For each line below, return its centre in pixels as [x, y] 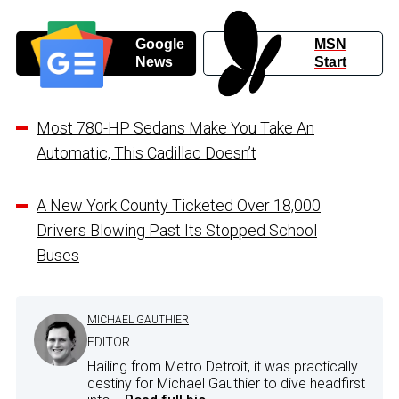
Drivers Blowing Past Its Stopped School [177, 230]
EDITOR [109, 342]
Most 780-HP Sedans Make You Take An [175, 127]
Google [159, 44]
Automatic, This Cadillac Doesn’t [147, 152]
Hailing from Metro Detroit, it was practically [223, 366]
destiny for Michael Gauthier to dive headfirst [226, 383]
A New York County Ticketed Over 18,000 [179, 205]
